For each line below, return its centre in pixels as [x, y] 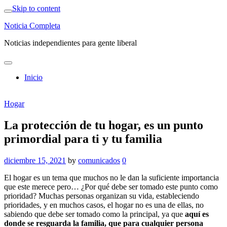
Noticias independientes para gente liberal [70, 43]
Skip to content [36, 8]
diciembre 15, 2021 [35, 160]
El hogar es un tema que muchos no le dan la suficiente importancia [111, 177]
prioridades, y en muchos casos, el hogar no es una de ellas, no [104, 205]
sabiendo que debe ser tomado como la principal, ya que [94, 214]
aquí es [197, 214]
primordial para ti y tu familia [83, 139]
